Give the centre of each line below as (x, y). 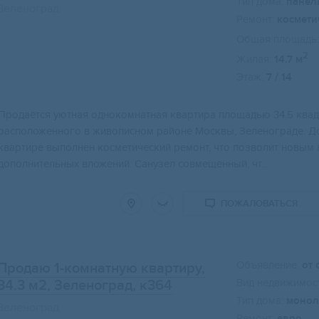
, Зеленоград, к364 (110, 286)
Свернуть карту (178, 98)
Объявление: (268, 265)
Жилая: (254, 59)
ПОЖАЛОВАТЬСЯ (259, 204)
